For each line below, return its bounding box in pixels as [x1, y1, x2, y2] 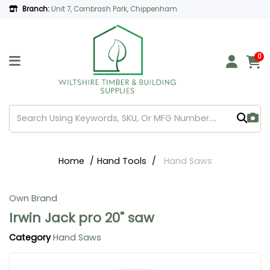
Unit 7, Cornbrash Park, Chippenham [51, 4, 178, 14]
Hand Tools [96, 154, 146, 167]
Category [9, 231, 51, 244]
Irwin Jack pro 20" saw [9, 209, 154, 228]
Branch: [22, 4, 50, 14]
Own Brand [9, 192, 57, 205]
